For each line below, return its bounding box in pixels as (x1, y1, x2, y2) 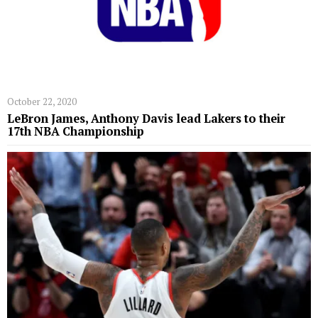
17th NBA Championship (7, 124, 144, 140)
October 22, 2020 (7, 95, 77, 109)
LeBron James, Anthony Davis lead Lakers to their (7, 111, 285, 127)
